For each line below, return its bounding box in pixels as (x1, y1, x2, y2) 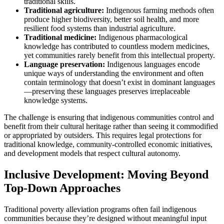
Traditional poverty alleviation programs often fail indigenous (4, 204, 196, 213)
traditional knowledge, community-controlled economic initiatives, (4, 139, 212, 148)
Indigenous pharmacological (96, 32, 187, 41)
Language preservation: (24, 59, 105, 68)
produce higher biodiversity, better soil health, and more (24, 14, 199, 23)
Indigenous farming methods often (104, 5, 214, 14)
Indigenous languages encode (105, 59, 200, 68)
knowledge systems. (24, 95, 87, 104)
